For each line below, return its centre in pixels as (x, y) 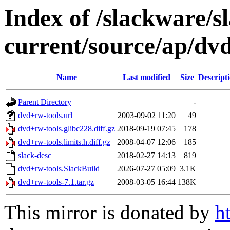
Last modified (146, 78)
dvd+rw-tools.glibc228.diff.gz (66, 129)
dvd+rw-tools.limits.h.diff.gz (64, 142)
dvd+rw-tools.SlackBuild (59, 169)
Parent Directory (45, 102)
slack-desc (35, 156)
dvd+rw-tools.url (45, 116)
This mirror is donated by (110, 213)
